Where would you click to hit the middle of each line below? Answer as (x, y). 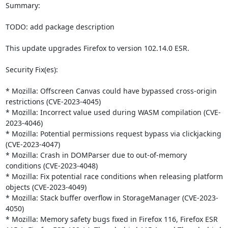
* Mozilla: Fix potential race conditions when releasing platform (114, 176)
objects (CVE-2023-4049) (46, 187)
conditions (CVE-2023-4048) (51, 165)
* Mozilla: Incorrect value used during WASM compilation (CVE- (113, 112)
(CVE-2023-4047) (33, 144)
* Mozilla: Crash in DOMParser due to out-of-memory (96, 155)
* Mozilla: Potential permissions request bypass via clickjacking (113, 133)
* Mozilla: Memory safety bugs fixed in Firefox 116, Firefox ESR (111, 219)
